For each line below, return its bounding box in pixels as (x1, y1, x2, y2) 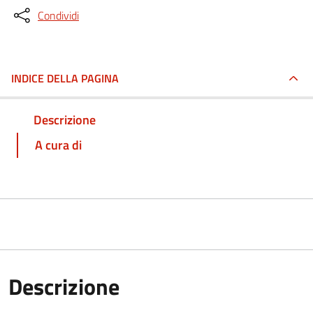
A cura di (35, 135, 82, 154)
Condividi (38, 7, 79, 24)
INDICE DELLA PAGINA (11, 70, 119, 87)
